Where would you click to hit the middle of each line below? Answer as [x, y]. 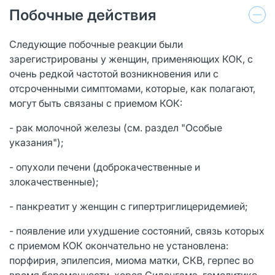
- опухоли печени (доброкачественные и [105, 167]
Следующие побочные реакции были [96, 44]
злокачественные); [54, 181]
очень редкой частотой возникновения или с [114, 73]
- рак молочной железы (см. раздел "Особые [116, 127]
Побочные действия [83, 15]
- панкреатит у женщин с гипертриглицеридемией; [129, 206]
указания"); [37, 142]
